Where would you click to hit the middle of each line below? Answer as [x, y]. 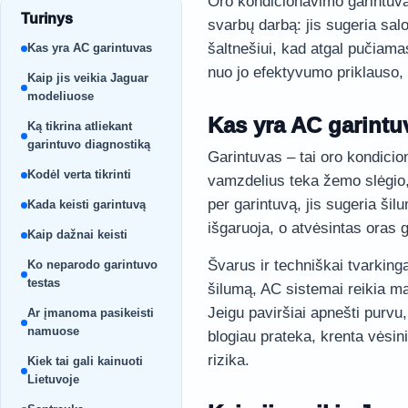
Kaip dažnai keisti [77, 235]
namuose [53, 331]
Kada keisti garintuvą [87, 204]
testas [44, 283]
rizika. [229, 360]
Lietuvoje [53, 379]
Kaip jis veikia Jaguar [88, 78]
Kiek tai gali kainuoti [85, 361]
